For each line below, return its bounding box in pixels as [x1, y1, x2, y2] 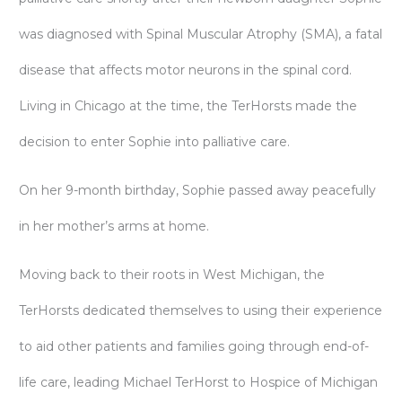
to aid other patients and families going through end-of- [19, 338, 369, 354]
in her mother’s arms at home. [19, 218, 209, 234]
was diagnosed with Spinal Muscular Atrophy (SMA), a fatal [19, 26, 382, 42]
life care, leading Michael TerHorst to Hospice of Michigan [19, 374, 378, 390]
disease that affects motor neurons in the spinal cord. [19, 62, 352, 78]
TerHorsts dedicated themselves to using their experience [19, 302, 382, 319]
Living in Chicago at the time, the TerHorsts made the [19, 98, 357, 114]
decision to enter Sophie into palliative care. [19, 134, 290, 150]
